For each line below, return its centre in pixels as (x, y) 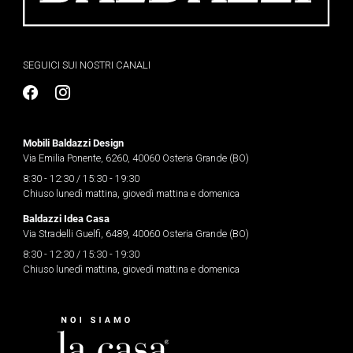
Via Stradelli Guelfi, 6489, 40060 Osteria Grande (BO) (136, 234)
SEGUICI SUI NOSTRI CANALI (86, 65)
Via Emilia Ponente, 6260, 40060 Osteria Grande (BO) (136, 158)
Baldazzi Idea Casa (66, 218)
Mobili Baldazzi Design (73, 143)
